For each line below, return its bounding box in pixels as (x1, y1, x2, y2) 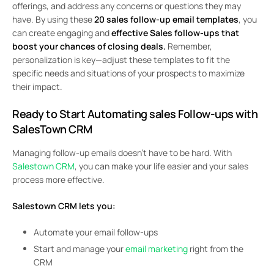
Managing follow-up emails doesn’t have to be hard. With (12, 147, 232, 159)
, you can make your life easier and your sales (75, 160, 248, 172)
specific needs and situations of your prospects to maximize (12, 67, 245, 80)
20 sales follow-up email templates (94, 13, 239, 26)
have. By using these (12, 13, 94, 26)
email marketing (125, 242, 188, 254)
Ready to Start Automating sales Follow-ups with (12, 106, 258, 122)
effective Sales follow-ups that (111, 27, 239, 39)
